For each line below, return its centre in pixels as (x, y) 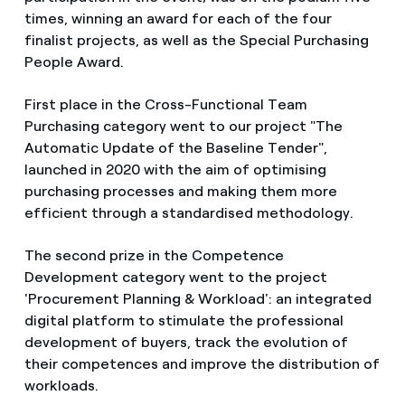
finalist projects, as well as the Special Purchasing (196, 40)
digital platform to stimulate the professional (184, 321)
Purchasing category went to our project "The (183, 127)
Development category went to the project (175, 278)
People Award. (74, 61)
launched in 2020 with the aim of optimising (175, 170)
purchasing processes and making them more (180, 192)
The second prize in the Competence (154, 256)
